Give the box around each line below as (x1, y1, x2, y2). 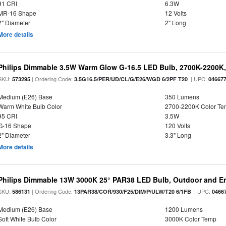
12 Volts (164, 9, 187, 17)
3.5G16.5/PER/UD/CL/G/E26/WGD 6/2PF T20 (74, 75, 188, 83)
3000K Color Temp (164, 214, 216, 223)
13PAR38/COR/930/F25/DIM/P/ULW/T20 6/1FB (74, 188, 192, 195)
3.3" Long (164, 131, 191, 139)
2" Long (164, 18, 186, 27)
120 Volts (164, 121, 190, 130)
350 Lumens (164, 92, 199, 101)
